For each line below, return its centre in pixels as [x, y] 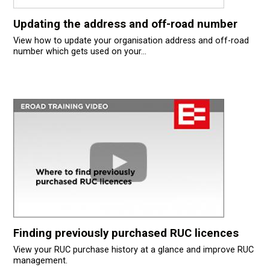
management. [40, 260]
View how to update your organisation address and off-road [131, 40]
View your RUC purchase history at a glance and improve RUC [133, 250]
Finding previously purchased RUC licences [126, 233]
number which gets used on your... [80, 51]
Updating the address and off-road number [125, 24]
